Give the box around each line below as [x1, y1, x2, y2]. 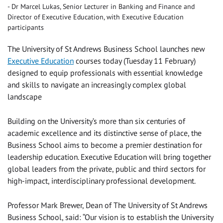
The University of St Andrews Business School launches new [7, 43, 205, 54]
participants [7, 22, 44, 32]
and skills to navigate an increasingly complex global [7, 79, 186, 90]
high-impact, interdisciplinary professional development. [7, 175, 196, 186]
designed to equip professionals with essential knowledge [7, 67, 203, 78]
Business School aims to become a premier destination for [7, 139, 202, 150]
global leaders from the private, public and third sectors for [7, 163, 206, 174]
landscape [7, 91, 42, 102]
